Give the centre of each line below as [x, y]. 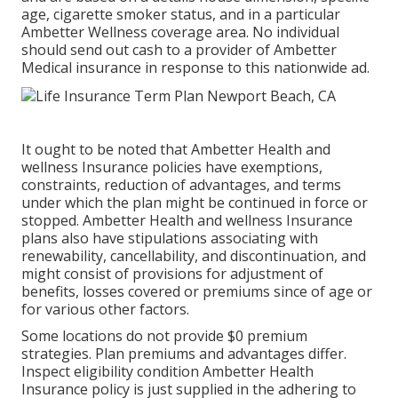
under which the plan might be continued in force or [195, 202]
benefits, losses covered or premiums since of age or [197, 291]
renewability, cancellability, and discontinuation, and [194, 255]
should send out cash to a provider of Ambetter [179, 50]
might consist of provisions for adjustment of [172, 273]
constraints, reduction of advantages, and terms [181, 184]
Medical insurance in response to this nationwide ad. [195, 68]
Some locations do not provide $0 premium [164, 335]
